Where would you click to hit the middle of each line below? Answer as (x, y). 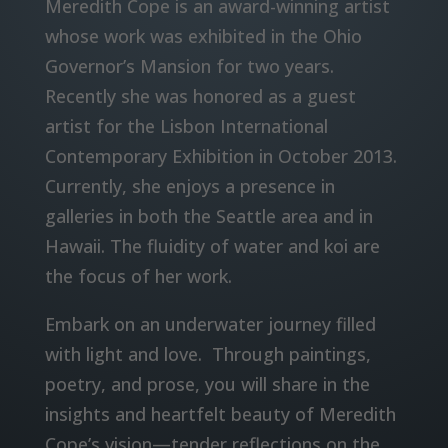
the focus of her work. (138, 275)
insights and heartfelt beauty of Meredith (220, 413)
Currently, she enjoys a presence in (189, 185)
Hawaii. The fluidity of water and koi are (212, 245)
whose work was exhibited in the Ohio (203, 35)
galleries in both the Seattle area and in (208, 215)
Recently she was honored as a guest (200, 95)
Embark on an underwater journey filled (210, 323)
